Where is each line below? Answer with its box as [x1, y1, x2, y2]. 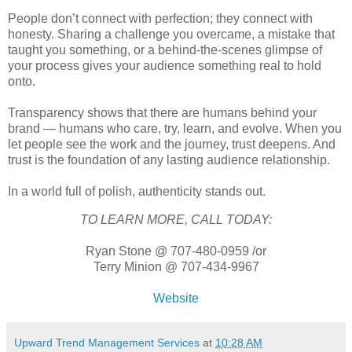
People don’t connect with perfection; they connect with [8, 11, 313, 25]
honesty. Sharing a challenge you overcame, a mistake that [8, 27, 335, 41]
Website [153, 291, 199, 305]
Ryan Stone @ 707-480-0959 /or [86, 244, 266, 258]
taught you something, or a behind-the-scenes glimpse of [8, 42, 322, 57]
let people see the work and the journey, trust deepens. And [8, 137, 335, 151]
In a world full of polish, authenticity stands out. [8, 184, 266, 198]
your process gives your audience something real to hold [8, 58, 321, 72]
